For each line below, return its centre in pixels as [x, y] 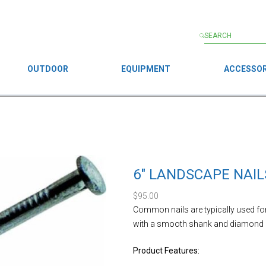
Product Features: [166, 250]
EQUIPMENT [146, 69]
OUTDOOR [47, 69]
